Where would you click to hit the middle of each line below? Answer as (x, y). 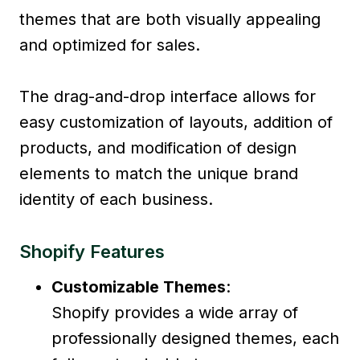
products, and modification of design (158, 147)
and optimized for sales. (110, 45)
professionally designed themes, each (195, 338)
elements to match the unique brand (159, 173)
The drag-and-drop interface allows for (168, 96)
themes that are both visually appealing (170, 19)
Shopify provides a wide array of (175, 312)
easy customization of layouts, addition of (176, 122)
